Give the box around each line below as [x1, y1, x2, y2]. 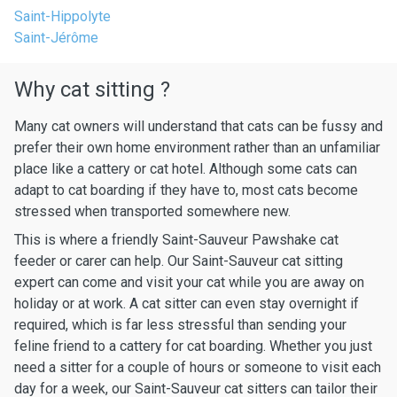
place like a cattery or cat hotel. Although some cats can [14, 160, 357, 177]
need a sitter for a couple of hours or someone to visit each [14, 359, 381, 376]
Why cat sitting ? [14, 77, 170, 102]
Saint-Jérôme [14, 29, 98, 46]
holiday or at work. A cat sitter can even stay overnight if [14, 295, 359, 312]
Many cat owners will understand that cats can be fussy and [14, 118, 383, 135]
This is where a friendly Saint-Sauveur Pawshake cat [14, 231, 339, 248]
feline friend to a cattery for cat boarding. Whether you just [14, 338, 372, 354]
